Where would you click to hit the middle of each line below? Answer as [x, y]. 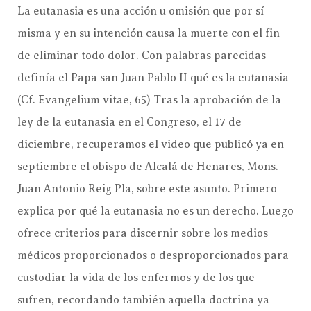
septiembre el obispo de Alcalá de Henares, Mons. [148, 166]
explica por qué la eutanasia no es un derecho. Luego [155, 211]
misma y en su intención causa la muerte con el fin [149, 33]
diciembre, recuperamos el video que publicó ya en [151, 144]
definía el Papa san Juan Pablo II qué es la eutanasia [153, 77]
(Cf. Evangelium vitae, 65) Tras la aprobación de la [149, 100]
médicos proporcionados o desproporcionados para [153, 255]
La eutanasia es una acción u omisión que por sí [141, 11]
